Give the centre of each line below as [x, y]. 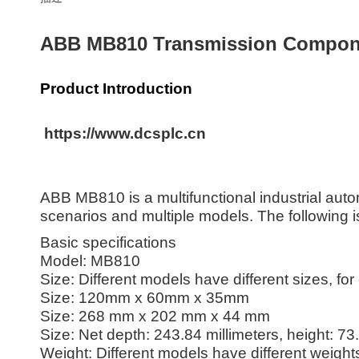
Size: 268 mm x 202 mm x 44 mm [155, 316]
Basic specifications [108, 242]
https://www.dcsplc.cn [125, 133]
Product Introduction [118, 89]
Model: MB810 [90, 261]
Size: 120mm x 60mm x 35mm [145, 298]
